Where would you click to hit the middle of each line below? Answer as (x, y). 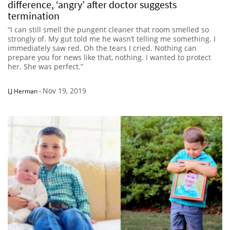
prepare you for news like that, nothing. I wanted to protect (109, 57)
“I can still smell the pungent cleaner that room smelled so (108, 29)
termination (34, 15)
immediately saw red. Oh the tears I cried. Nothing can (102, 48)
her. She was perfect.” (45, 66)
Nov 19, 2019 (64, 90)
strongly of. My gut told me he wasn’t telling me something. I (112, 39)
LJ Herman (23, 91)
